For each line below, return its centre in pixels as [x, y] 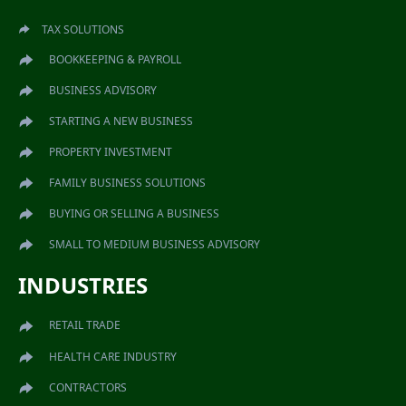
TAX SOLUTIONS [83, 30]
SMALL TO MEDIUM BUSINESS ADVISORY [155, 245]
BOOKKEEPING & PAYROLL [115, 60]
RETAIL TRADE [85, 325]
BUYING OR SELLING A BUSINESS [134, 214]
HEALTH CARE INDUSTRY [113, 357]
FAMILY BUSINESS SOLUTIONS [127, 183]
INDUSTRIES [83, 285]
